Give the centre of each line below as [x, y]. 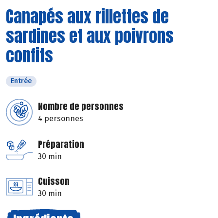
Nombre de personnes [81, 106]
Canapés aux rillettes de [87, 16]
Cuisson [54, 181]
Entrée [21, 81]
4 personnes [61, 118]
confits [29, 55]
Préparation [61, 144]
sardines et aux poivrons [90, 36]
